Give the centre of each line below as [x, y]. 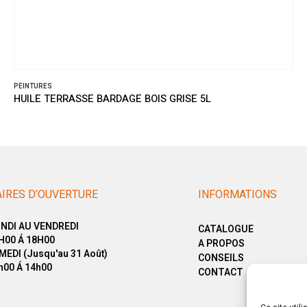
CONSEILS [221, 258]
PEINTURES [33, 87]
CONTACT [221, 272]
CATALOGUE [226, 229]
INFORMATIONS [237, 195]
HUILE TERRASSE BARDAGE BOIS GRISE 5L [112, 99]
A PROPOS [221, 244]
